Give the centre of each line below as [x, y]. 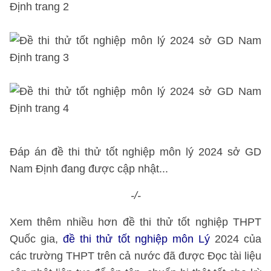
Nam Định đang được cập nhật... [89, 169]
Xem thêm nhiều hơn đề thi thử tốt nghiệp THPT [135, 222]
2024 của [236, 239]
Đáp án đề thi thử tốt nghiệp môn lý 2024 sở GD [135, 152]
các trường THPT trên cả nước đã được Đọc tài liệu [135, 256]
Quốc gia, [37, 239]
